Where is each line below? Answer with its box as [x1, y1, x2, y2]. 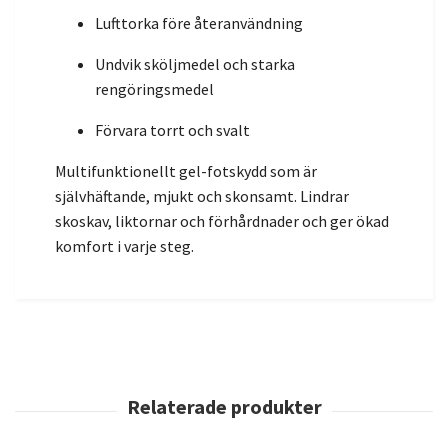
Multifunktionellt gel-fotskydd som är [55, 160, 317, 181]
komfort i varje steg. [55, 235, 194, 256]
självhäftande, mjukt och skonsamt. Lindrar [55, 185, 349, 206]
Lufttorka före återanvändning [95, 12, 303, 33]
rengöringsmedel [95, 78, 214, 99]
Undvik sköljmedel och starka [95, 53, 295, 74]
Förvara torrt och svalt [95, 119, 250, 140]
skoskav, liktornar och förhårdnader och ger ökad [55, 210, 389, 231]
